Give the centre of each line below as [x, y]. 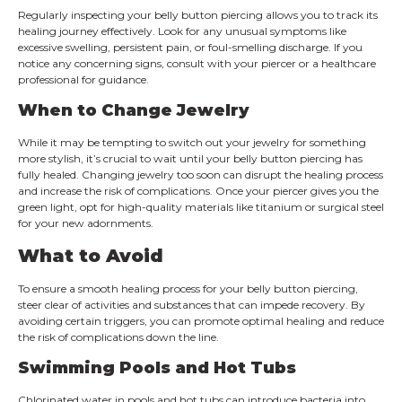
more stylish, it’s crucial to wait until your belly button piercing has [190, 159]
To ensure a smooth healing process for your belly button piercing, [188, 288]
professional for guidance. [83, 79]
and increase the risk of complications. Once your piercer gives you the [198, 191]
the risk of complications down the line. [118, 336]
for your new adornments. [86, 223]
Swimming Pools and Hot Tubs [157, 368]
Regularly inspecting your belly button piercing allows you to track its [198, 14]
